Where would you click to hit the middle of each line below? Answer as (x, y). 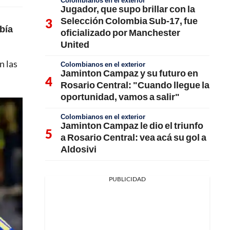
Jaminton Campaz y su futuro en (129, 73)
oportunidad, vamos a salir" (120, 97)
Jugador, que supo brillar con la (128, 9)
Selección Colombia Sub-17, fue (129, 21)
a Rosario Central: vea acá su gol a (133, 137)
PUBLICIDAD (127, 179)
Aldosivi (79, 149)
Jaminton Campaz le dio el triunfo (132, 125)
